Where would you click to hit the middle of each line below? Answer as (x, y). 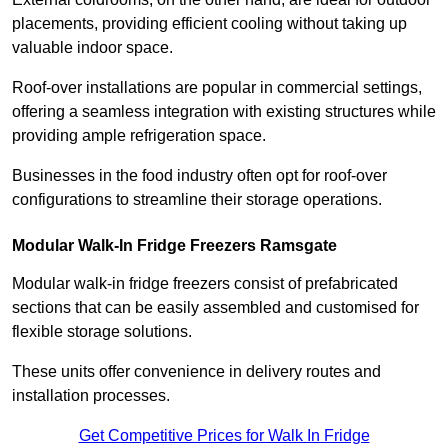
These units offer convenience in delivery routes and (196, 371)
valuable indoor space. (92, 47)
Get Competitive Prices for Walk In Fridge (224, 435)
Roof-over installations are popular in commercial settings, (217, 87)
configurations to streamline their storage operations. (197, 199)
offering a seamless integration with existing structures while (224, 111)
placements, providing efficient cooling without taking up (209, 23)
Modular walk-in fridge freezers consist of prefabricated (205, 283)
